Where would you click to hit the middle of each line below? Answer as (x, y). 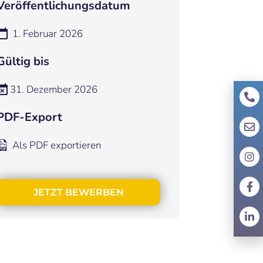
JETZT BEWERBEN (78, 192)
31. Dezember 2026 (54, 89)
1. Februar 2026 (46, 33)
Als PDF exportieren (56, 145)
